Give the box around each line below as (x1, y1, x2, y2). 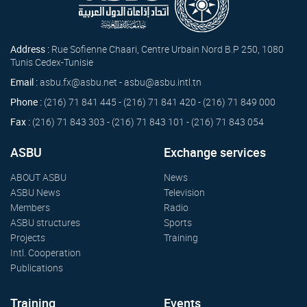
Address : (10, 42, 51, 56)
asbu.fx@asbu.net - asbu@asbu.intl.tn (40, 75, 201, 88)
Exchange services (164, 144, 266, 160)
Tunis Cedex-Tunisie (10, 56, 93, 69)
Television (164, 186, 205, 199)
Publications (10, 261, 63, 274)
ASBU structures (10, 216, 80, 229)
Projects (10, 231, 45, 244)
